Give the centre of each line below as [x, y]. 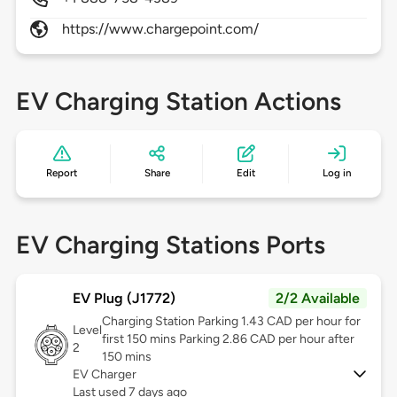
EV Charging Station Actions [178, 101]
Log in [336, 173]
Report [62, 173]
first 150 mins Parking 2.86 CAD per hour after [228, 339]
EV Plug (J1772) [124, 299]
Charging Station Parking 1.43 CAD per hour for [231, 322]
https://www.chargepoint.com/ [160, 29]
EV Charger [104, 375]
